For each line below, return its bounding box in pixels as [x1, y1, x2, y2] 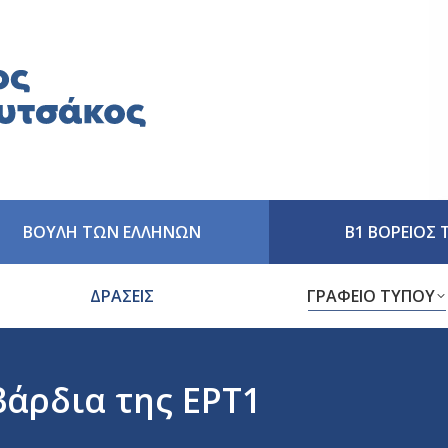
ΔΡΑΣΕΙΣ [89, 285, 154, 307]
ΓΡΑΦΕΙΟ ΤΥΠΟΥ [306, 285, 435, 307]
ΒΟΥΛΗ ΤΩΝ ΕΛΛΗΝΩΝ [23, 221, 201, 243]
